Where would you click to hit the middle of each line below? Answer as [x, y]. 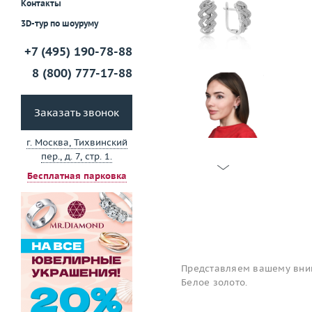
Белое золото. [214, 282]
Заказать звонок [77, 113]
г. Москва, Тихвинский [77, 143]
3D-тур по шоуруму [60, 24]
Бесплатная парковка [77, 176]
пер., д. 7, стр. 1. [77, 157]
